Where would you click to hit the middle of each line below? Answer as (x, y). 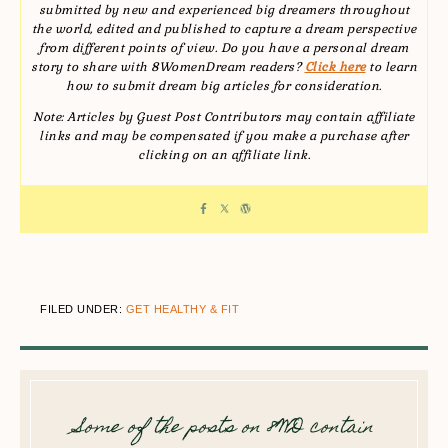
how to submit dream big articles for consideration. (224, 86)
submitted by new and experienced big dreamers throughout (224, 10)
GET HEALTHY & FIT (182, 309)
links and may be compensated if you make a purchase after (224, 136)
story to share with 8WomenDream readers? (168, 67)
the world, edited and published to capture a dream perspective (224, 29)
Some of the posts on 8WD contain (224, 428)
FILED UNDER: (83, 309)
